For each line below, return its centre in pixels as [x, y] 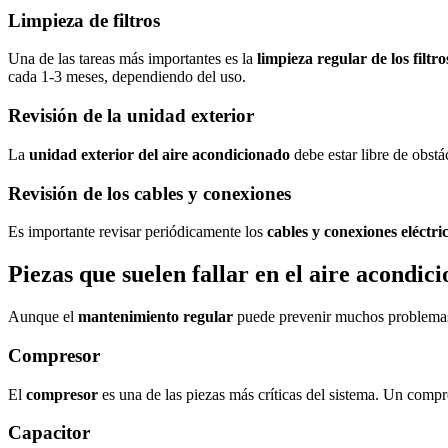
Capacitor [49, 433]
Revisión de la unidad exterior [131, 116]
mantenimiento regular [155, 317]
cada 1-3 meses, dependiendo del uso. [127, 77]
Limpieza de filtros [84, 20]
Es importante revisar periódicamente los [137, 232]
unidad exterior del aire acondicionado [159, 154]
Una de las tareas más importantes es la [132, 59]
